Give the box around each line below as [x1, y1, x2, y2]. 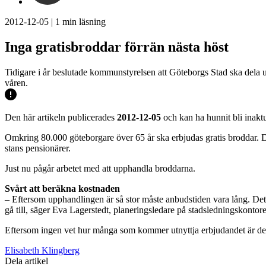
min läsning [60, 17, 106, 27]
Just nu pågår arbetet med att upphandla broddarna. [5, 163, 195, 173]
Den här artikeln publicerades [5, 112, 117, 122]
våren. [5, 77, 28, 88]
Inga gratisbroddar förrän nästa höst [5, 39, 229, 55]
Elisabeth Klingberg [5, 245, 80, 255]
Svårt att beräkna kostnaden [5, 183, 120, 194]
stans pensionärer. [5, 142, 71, 153]
